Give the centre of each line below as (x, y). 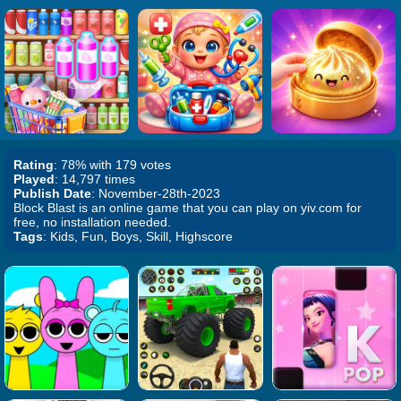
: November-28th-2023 (156, 193)
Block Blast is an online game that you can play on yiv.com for (188, 208)
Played (34, 179)
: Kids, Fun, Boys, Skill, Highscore (138, 236)
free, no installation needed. (92, 222)
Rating (34, 165)
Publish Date (52, 193)
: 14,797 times (95, 179)
